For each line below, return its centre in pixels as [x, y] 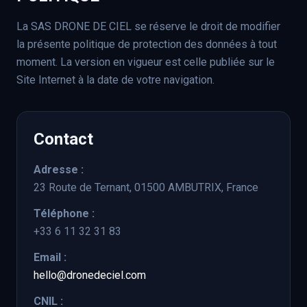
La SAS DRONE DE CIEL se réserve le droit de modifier [148, 26]
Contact [63, 139]
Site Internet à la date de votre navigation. [115, 80]
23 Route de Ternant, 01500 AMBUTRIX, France [146, 187]
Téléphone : [64, 213]
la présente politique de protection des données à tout [147, 44]
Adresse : [59, 170]
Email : [50, 257]
